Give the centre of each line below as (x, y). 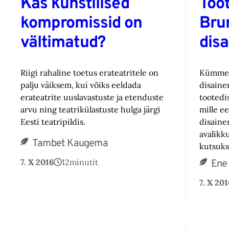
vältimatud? (63, 43)
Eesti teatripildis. (53, 121)
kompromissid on (81, 24)
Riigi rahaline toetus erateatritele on (89, 72)
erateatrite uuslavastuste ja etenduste (92, 97)
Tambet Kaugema (70, 143)
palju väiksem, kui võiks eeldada (81, 85)
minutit (84, 162)
